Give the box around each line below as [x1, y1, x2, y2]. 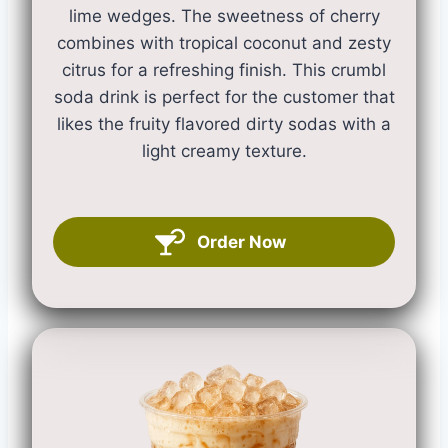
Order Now [196, 231, 286, 252]
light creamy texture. [141, 141, 307, 161]
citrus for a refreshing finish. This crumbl [62, 60, 386, 80]
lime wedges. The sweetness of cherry [68, 6, 380, 26]
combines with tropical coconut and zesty [57, 33, 391, 53]
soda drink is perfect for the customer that [53, 87, 395, 107]
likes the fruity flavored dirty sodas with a [57, 114, 391, 134]
